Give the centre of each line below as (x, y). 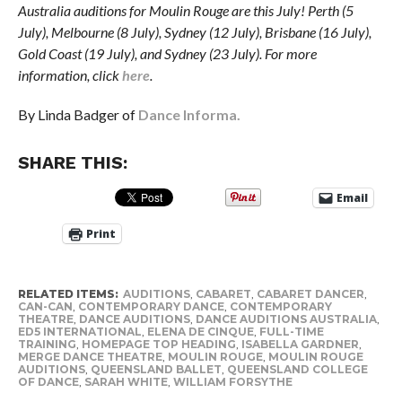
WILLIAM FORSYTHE (232, 381)
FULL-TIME (291, 331)
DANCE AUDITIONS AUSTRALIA (286, 319)
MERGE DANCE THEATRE (90, 356)
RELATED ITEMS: (68, 293)
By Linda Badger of (78, 114)
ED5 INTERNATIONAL (79, 331)
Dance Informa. (189, 114)
